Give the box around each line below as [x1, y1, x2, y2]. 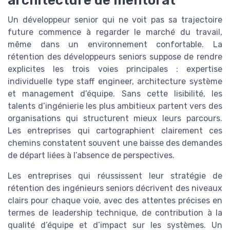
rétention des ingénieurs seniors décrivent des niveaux [8, 183, 222, 193]
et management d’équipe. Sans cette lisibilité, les [8, 88, 222, 99]
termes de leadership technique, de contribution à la [8, 207, 222, 218]
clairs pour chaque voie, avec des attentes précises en [8, 195, 222, 205]
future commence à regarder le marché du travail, [8, 27, 222, 37]
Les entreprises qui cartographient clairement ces [8, 125, 222, 136]
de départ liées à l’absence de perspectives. [8, 150, 175, 160]
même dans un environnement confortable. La [8, 39, 222, 49]
